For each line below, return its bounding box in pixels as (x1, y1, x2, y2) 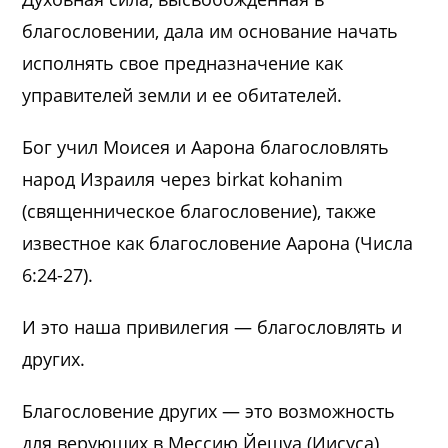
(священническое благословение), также (22, 198, 377, 223)
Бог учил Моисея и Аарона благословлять (22, 134, 390, 159)
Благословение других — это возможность (22, 398, 396, 423)
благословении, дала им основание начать (22, 18, 399, 43)
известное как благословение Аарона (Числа (22, 230, 414, 255)
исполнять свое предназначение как (22, 50, 344, 75)
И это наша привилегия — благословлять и (22, 314, 403, 339)
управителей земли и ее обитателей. (22, 82, 343, 107)
